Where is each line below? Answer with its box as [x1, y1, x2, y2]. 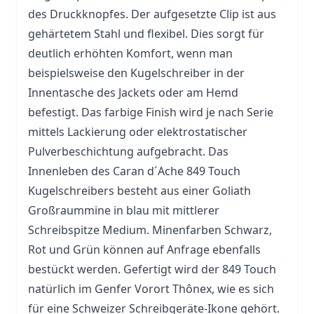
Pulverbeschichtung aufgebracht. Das [28, 144, 228, 159]
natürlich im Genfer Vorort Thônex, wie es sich [28, 281, 274, 296]
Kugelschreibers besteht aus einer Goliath [28, 183, 251, 198]
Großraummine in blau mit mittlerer [28, 203, 219, 218]
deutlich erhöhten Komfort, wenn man [28, 46, 233, 61]
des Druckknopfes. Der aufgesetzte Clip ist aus [28, 6, 276, 22]
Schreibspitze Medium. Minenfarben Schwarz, [28, 222, 272, 238]
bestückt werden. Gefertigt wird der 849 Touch [28, 261, 276, 277]
